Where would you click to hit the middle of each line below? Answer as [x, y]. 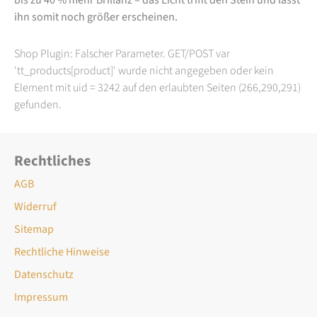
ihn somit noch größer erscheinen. [96, 17]
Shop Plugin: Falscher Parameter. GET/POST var [122, 53]
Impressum [41, 297]
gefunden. [38, 104]
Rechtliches [52, 161]
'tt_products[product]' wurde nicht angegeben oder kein [144, 70]
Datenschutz [44, 274]
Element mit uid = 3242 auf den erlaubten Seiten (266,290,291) [157, 87]
